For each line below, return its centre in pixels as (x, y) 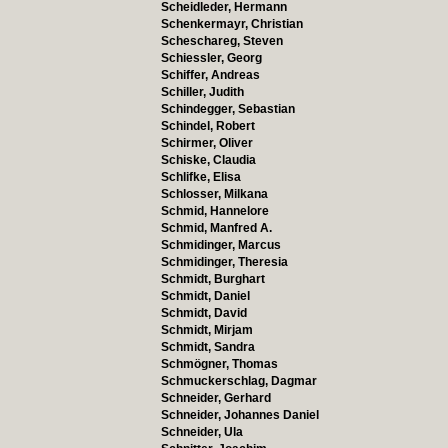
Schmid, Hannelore (214, 211)
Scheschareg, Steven (221, 41)
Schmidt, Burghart (212, 279)
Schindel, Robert (207, 126)
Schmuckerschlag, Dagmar (238, 381)
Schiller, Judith (202, 92)
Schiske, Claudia (208, 160)
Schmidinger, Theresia (224, 262)
